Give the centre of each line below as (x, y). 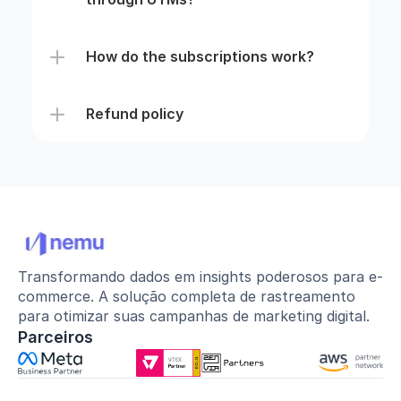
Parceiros (55, 337)
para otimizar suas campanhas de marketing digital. (194, 316)
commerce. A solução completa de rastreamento (187, 296)
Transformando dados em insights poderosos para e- (200, 277)
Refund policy (134, 114)
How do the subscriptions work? (200, 56)
